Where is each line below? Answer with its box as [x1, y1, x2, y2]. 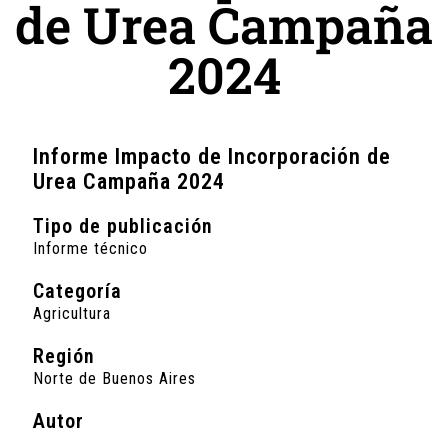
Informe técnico [33, 238, 149, 258]
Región [33, 343, 96, 368]
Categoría [33, 278, 123, 303]
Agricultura [33, 303, 112, 323]
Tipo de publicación [33, 213, 214, 238]
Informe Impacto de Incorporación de [33, 143, 392, 169]
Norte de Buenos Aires [33, 368, 197, 388]
